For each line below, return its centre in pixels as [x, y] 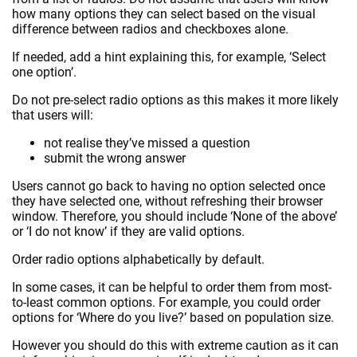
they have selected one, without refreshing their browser [167, 202]
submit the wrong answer [115, 159]
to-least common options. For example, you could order [166, 303]
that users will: [53, 116]
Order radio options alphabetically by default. [138, 260]
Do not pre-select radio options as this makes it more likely [175, 100]
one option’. [44, 73]
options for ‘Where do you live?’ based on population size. [173, 318]
